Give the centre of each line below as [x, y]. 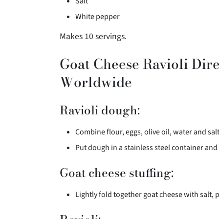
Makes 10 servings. [93, 37]
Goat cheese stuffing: [117, 173]
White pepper [98, 17]
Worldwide [96, 82]
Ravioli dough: [100, 110]
